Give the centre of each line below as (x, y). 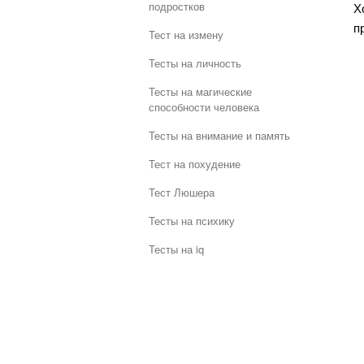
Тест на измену (186, 35)
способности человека (204, 107)
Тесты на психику (192, 221)
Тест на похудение (195, 164)
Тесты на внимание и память (219, 135)
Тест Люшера (182, 192)
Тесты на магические (200, 91)
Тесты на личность (195, 63)
